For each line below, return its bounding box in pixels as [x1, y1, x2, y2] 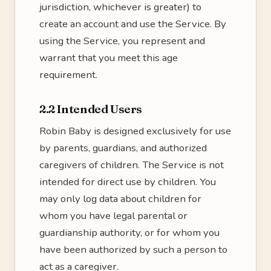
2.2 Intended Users [39, 102, 143, 116]
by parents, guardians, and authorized [39, 141, 207, 155]
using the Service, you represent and [39, 34, 205, 48]
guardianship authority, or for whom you [39, 226, 220, 240]
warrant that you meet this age [39, 51, 178, 65]
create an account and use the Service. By [39, 17, 226, 31]
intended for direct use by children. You [39, 175, 216, 189]
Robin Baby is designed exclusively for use [39, 124, 231, 138]
